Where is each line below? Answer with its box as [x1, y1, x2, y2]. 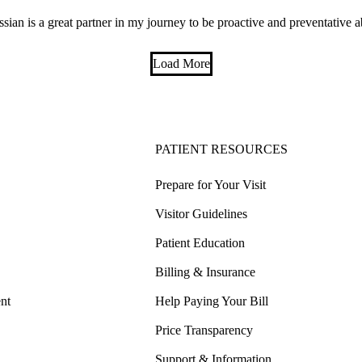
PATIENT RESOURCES [155, 142, 288, 157]
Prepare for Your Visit [155, 178, 266, 192]
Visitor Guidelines [155, 207, 247, 221]
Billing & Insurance [155, 265, 255, 280]
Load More [152, 57, 210, 71]
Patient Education [155, 236, 245, 250]
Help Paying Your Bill [155, 294, 268, 309]
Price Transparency [155, 323, 253, 338]
